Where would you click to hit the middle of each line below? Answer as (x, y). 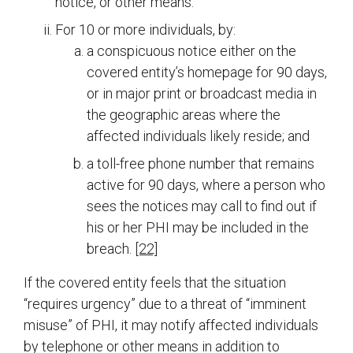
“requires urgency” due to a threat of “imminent (165, 304)
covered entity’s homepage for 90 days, (207, 72)
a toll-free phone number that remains (201, 164)
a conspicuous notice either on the (191, 51)
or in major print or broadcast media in (202, 94)
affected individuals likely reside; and (198, 136)
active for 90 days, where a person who (206, 185)
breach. (111, 249)
